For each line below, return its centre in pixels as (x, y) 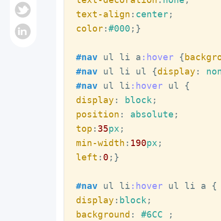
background (103, 215)
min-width (100, 143)
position (97, 114)
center (152, 14)
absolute (149, 114)
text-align (103, 14)
